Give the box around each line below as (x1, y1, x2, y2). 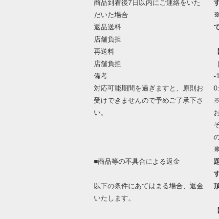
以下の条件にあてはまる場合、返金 (93, 181, 203, 190)
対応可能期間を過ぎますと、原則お (93, 84, 203, 92)
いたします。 (93, 194, 135, 202)
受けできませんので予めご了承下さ (93, 96, 203, 104)
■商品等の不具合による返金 (93, 157, 180, 165)
